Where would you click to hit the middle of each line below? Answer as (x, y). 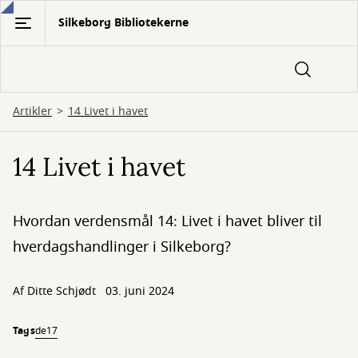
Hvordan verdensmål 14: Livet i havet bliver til (167, 221)
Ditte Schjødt (62, 291)
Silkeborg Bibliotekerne (123, 23)
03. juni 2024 (140, 291)
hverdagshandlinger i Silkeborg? (122, 247)
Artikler (32, 111)
